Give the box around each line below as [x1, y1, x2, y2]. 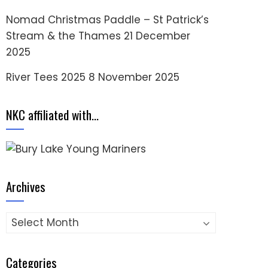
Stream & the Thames [6, 29, 121, 43]
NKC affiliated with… [6, 105, 99, 124]
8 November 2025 [89, 70, 179, 84]
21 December [124, 29, 190, 43]
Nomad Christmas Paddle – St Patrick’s [6, 13, 209, 27]
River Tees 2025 [6, 70, 86, 84]
